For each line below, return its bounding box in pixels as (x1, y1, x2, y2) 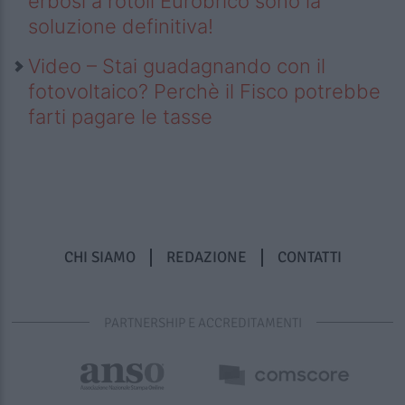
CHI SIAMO (63, 247, 136, 267)
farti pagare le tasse (28, 105, 212, 129)
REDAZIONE (165, 247, 247, 267)
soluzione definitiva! (28, 14, 213, 39)
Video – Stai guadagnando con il (28, 54, 325, 79)
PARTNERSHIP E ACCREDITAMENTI (103, 314, 302, 331)
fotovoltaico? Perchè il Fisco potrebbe (28, 80, 381, 104)
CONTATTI (277, 247, 342, 267)
